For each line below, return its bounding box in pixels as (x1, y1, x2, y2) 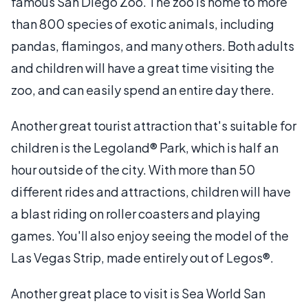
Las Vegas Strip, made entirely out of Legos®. (11, 249, 274, 265)
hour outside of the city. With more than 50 (11, 161, 255, 177)
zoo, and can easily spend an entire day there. (11, 81, 274, 98)
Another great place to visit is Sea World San (11, 285, 265, 301)
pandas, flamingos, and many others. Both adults (11, 37, 294, 54)
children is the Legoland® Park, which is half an (11, 139, 278, 155)
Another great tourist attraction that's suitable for (11, 117, 296, 133)
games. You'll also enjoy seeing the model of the (11, 227, 289, 243)
